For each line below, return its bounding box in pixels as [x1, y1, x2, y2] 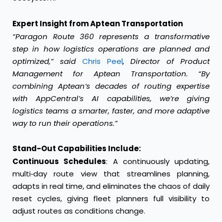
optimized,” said [12, 55, 82, 66]
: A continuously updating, [106, 156, 210, 166]
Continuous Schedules [12, 156, 107, 166]
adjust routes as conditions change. [12, 205, 145, 216]
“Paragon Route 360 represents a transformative [12, 31, 210, 42]
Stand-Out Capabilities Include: [12, 143, 141, 154]
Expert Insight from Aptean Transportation [12, 18, 183, 29]
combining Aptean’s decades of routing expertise [12, 80, 210, 91]
